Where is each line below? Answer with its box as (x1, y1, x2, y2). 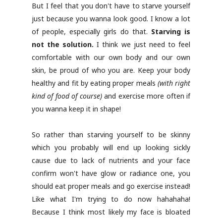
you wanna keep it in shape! (32, 104, 121, 113)
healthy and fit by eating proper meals (32, 78, 158, 88)
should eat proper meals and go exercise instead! (32, 181, 190, 191)
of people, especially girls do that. (32, 27, 151, 36)
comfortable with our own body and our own (32, 53, 190, 62)
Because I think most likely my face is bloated (32, 207, 190, 217)
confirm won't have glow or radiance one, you (32, 168, 190, 178)
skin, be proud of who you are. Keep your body (32, 65, 190, 75)
